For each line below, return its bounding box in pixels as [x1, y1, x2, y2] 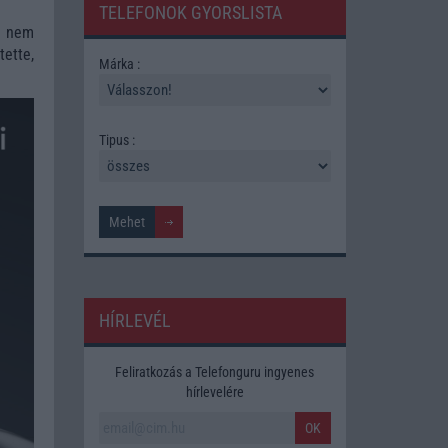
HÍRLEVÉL [98, 309, 171, 331]
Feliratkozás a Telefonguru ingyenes [115, 363, 315, 380]
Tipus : [98, 131, 135, 148]
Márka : [98, 55, 140, 72]
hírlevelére [185, 383, 244, 400]
